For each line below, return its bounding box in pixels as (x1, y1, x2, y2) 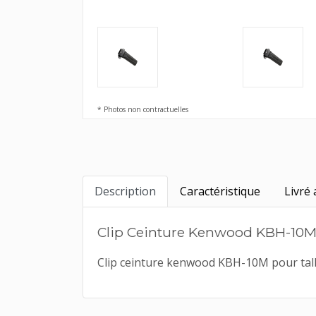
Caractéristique (180, 183, 260, 199)
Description (95, 183, 156, 199)
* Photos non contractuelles (97, 104, 188, 114)
